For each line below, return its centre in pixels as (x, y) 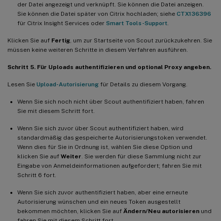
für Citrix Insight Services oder (62, 23)
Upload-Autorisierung (68, 84)
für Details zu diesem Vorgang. (143, 84)
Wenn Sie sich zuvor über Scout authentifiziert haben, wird (100, 128)
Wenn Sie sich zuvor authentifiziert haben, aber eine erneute (103, 192)
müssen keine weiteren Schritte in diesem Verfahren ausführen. (98, 50)
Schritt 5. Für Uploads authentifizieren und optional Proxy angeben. (109, 67)
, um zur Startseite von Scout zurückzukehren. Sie (141, 40)
